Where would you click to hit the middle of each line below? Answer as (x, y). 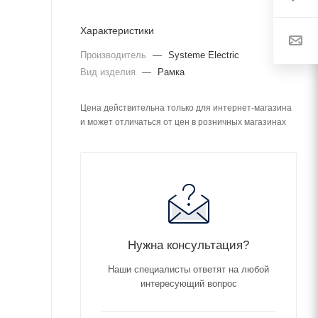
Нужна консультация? (188, 245)
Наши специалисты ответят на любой (188, 269)
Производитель (115, 55)
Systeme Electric (204, 55)
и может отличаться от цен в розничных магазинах (183, 122)
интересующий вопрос (188, 284)
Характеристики (117, 31)
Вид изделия (109, 72)
